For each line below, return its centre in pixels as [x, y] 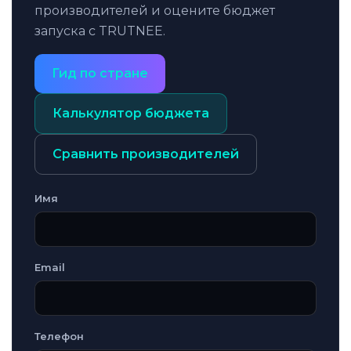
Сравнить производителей [146, 154]
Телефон [59, 336]
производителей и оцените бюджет [155, 11]
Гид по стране [100, 73]
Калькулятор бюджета [131, 113]
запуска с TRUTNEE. [100, 31]
